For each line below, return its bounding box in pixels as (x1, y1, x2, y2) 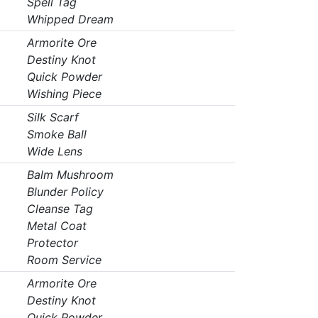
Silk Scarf (26, 110, 79, 124)
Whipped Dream (26, 12, 114, 26)
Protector (26, 236, 78, 250)
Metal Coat (26, 219, 87, 233)
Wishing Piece (26, 87, 102, 101)
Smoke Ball (26, 127, 87, 141)
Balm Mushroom (26, 168, 114, 182)
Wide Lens (26, 144, 82, 158)
